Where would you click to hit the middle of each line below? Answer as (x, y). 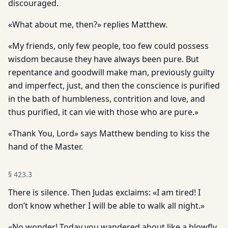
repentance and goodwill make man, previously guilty (111, 72)
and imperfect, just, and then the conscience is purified (114, 85)
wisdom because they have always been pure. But (104, 59)
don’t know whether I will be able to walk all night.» (106, 206)
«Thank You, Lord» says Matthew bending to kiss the (109, 133)
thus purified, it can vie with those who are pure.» (103, 112)
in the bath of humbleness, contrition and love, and (107, 99)
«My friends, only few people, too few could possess (108, 46)
